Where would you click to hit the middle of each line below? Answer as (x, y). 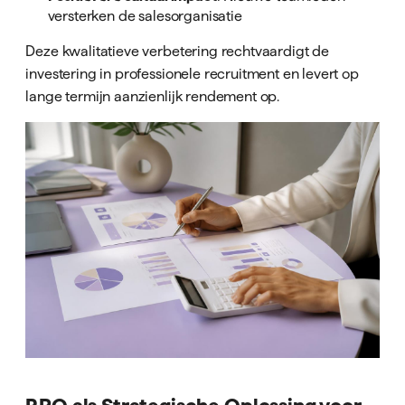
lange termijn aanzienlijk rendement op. (153, 96)
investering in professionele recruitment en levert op (192, 74)
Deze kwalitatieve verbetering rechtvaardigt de (177, 51)
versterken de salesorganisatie (145, 15)
